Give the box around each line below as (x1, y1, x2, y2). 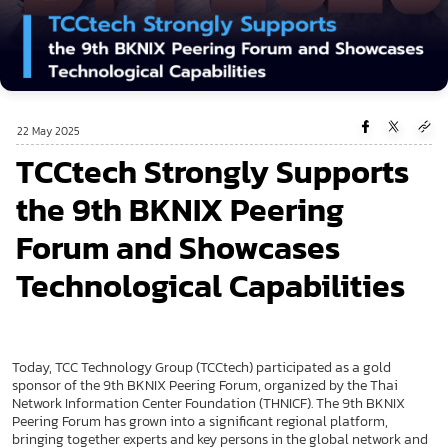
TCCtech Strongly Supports (16, 147, 409, 196)
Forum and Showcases (16, 223, 340, 272)
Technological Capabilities (16, 261, 405, 310)
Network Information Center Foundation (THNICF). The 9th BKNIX (12, 392, 405, 414)
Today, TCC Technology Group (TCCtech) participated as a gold (12, 356, 391, 378)
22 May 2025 (17, 122, 80, 139)
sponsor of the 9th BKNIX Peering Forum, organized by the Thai (12, 374, 398, 396)
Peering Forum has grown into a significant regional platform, (12, 410, 388, 432)
